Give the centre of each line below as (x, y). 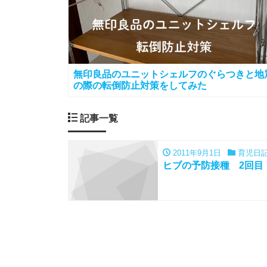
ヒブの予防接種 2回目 (213, 165)
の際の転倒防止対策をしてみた (140, 86)
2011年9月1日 (196, 153)
